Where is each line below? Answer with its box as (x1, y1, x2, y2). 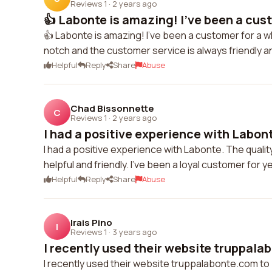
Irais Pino (70, 216, 112, 229)
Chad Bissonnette (70, 101, 154, 115)
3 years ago (112, 226, 157, 237)
